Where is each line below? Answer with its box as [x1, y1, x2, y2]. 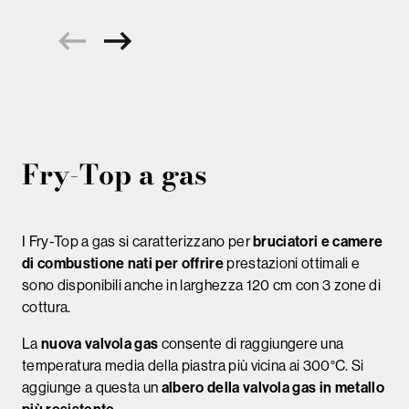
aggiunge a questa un [22, 378, 162, 396]
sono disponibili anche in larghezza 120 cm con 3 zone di [22, 276, 381, 294]
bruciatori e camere [253, 232, 383, 250]
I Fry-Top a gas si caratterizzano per [22, 232, 254, 250]
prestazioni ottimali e [223, 254, 361, 272]
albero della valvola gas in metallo [161, 378, 384, 396]
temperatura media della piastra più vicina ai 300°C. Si [22, 356, 364, 374]
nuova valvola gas [40, 334, 159, 352]
